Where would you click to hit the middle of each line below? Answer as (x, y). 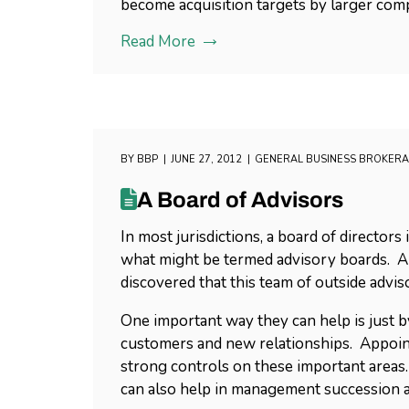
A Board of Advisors (240, 200)
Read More (158, 42)
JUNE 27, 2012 (206, 159)
